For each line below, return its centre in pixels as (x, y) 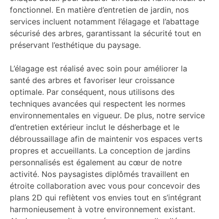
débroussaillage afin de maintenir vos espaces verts (106, 139)
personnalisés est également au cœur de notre (96, 162)
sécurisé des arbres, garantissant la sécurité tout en (105, 33)
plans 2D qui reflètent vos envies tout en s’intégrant (106, 197)
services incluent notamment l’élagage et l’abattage (104, 22)
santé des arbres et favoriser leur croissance (92, 80)
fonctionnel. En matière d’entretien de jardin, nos (99, 10)
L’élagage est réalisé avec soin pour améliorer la (99, 68)
